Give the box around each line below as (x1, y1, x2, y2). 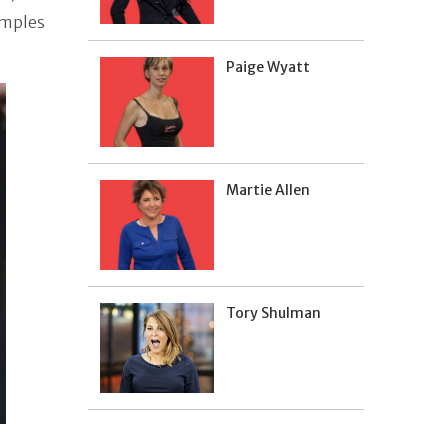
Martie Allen (226, 181, 310, 199)
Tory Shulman (226, 304, 321, 322)
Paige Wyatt (226, 58, 310, 76)
